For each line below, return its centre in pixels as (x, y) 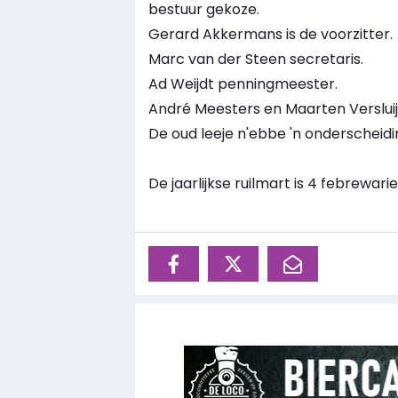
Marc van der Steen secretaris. (256, 60)
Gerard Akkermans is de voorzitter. (271, 35)
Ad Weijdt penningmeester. (243, 84)
